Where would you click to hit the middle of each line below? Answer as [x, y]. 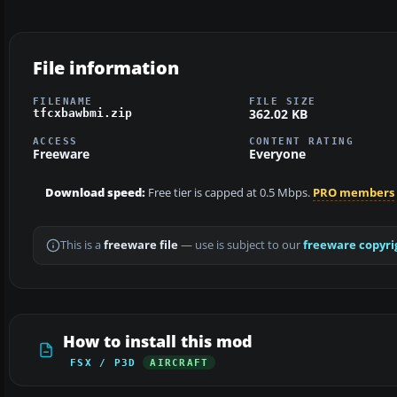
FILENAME [63, 101]
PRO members [354, 193]
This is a [82, 245]
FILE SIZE [282, 101]
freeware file [141, 245]
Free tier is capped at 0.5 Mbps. [229, 193]
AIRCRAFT [179, 363]
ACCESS [55, 141]
